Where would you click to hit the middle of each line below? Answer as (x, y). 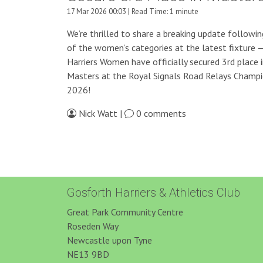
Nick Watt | (100, 113)
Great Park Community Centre (125, 212)
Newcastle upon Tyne (109, 240)
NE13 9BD (88, 254)
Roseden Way (93, 226)
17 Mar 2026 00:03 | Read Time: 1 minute (133, 11)
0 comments (160, 113)
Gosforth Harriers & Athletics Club (154, 193)
